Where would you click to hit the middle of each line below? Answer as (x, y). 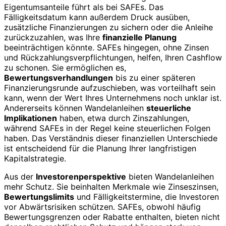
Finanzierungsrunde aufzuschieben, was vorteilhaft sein (110, 88)
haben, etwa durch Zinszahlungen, (123, 118)
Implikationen (31, 118)
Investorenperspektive (81, 176)
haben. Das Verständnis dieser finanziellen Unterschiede (111, 138)
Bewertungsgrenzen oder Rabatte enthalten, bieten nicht (112, 217)
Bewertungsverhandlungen (59, 77)
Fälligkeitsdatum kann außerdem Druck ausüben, (97, 17)
